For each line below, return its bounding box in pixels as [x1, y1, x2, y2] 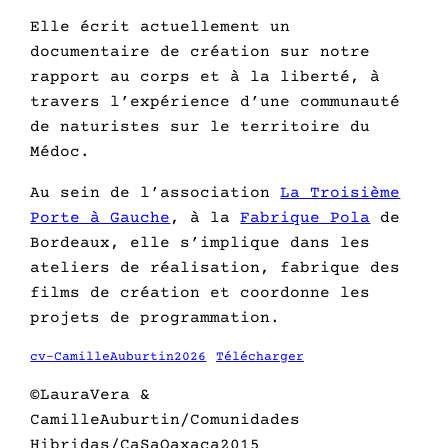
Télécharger [215, 349, 304, 364]
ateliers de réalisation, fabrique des [30, 258, 401, 277]
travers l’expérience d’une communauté [30, 92, 401, 111]
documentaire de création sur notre [30, 42, 371, 61]
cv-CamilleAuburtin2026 [30, 349, 207, 364]
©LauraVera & [30, 385, 151, 404]
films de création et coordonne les [30, 283, 371, 302]
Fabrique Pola [240, 208, 371, 227]
